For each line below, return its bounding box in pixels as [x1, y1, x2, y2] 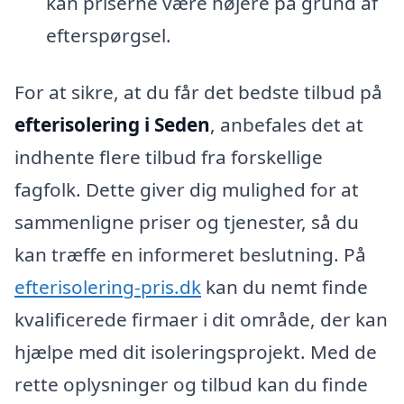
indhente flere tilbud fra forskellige [14, 144, 323, 170]
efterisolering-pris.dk [14, 274, 201, 300]
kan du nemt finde [201, 274, 368, 300]
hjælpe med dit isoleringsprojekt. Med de [14, 339, 377, 365]
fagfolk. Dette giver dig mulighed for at [14, 177, 359, 203]
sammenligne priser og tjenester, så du [14, 209, 359, 235]
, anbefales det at [210, 112, 363, 138]
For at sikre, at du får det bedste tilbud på [14, 79, 382, 106]
